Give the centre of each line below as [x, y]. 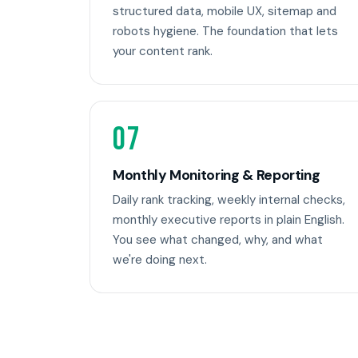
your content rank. [163, 52]
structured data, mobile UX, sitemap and [225, 12]
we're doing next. [160, 260]
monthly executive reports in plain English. [229, 220]
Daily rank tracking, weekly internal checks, [229, 200]
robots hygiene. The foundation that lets [225, 32]
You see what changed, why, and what [218, 240]
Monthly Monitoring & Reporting [217, 175]
